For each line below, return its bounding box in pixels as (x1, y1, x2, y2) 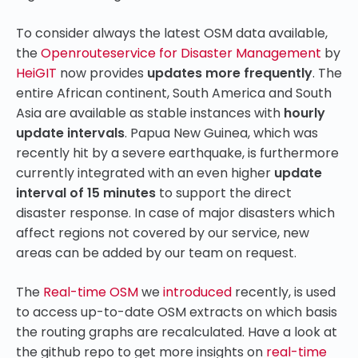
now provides (57, 64, 147, 83)
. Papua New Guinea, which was (125, 124, 318, 143)
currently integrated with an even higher (16, 164, 274, 183)
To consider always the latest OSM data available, (16, 24, 328, 43)
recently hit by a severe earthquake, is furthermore (16, 144, 339, 163)
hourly (284, 104, 325, 123)
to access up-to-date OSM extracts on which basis (16, 303, 337, 322)
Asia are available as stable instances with (16, 104, 284, 123)
